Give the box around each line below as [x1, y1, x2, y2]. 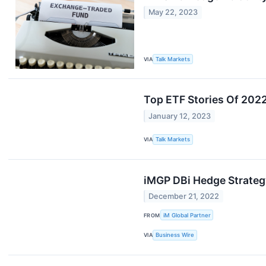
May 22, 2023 [148, 8, 198, 17]
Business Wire [156, 232, 195, 239]
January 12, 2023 [148, 111, 211, 121]
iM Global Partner [163, 211, 211, 218]
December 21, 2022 [148, 192, 220, 201]
